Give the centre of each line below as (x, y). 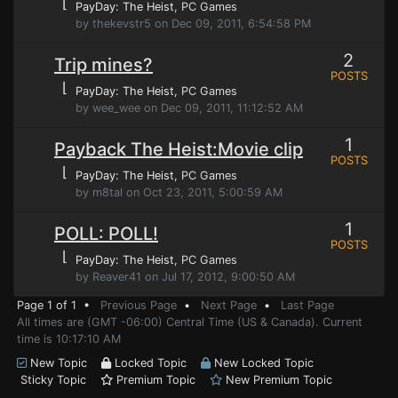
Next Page (229, 305)
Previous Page (139, 305)
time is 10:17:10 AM (69, 339)
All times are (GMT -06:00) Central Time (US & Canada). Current (190, 322)
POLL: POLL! (106, 234)
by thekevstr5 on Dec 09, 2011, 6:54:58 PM (193, 24)
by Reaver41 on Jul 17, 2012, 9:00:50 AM (185, 277)
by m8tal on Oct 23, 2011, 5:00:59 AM (179, 192)
